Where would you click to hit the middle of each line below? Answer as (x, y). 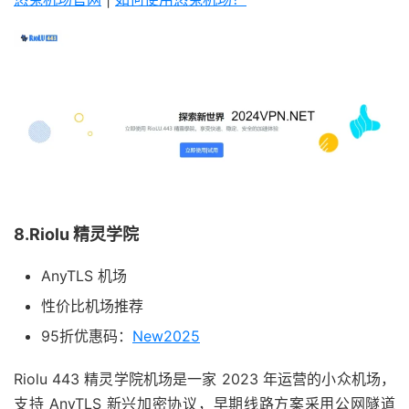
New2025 (166, 336)
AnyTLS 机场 (84, 276)
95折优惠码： (87, 336)
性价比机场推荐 (92, 306)
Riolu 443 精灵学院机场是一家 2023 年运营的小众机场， (204, 379)
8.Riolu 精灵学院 (76, 235)
